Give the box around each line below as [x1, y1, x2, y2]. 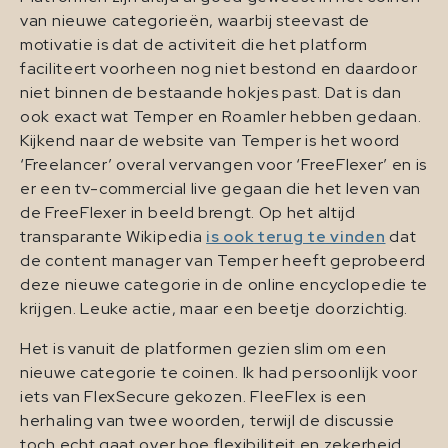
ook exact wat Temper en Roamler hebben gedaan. [20, 106, 422, 128]
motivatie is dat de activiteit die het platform [20, 34, 368, 56]
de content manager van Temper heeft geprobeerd [20, 250, 426, 272]
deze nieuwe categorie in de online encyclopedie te [20, 274, 429, 296]
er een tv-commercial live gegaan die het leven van [20, 178, 422, 200]
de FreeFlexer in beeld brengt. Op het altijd [20, 202, 356, 224]
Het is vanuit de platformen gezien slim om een [20, 338, 387, 360]
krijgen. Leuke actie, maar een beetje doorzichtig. [20, 298, 409, 320]
